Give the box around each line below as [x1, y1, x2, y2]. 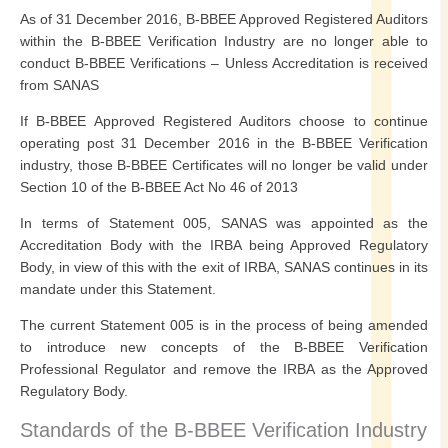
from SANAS [20, 77, 99, 93]
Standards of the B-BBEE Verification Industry [20, 419, 427, 441]
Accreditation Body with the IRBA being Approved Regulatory [20, 237, 428, 253]
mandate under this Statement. [20, 281, 216, 297]
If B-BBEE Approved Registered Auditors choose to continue [20, 113, 428, 129]
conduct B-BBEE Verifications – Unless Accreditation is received [20, 55, 428, 71]
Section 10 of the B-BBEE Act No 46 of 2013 [20, 179, 298, 195]
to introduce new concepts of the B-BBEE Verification [20, 339, 428, 355]
